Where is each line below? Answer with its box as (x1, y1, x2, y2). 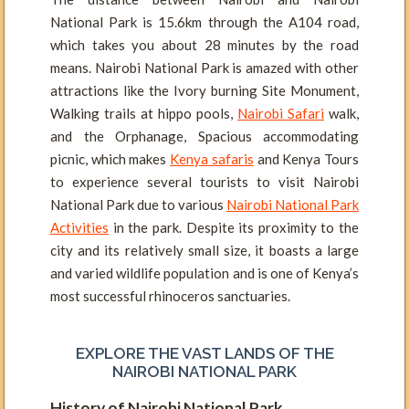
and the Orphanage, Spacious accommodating (50, 127, 359, 144)
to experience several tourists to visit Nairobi (50, 173, 359, 190)
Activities (50, 218, 109, 236)
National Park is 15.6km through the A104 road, (50, 13, 359, 30)
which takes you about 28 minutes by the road (50, 36, 359, 53)
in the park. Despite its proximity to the (109, 218, 359, 236)
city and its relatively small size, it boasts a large (50, 241, 359, 258)
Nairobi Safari (237, 104, 324, 121)
